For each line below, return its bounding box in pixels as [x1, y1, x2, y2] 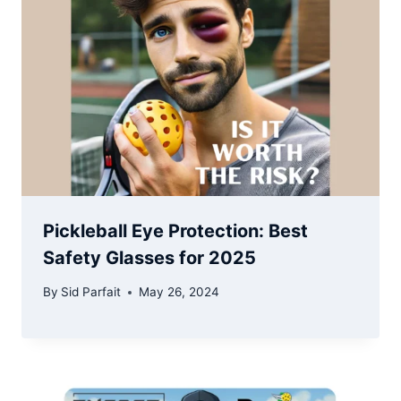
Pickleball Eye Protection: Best [43, 219, 308, 242]
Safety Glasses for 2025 [43, 246, 256, 269]
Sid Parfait [61, 285, 122, 300]
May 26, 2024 [139, 285, 220, 300]
